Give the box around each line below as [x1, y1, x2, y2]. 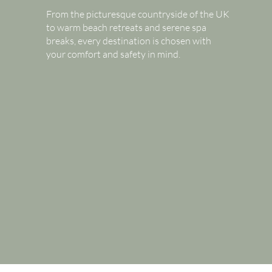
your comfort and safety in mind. [46, 48, 180, 60]
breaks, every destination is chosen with [46, 35, 211, 47]
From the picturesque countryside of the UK [46, 8, 229, 20]
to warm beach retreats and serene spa [46, 21, 206, 33]
